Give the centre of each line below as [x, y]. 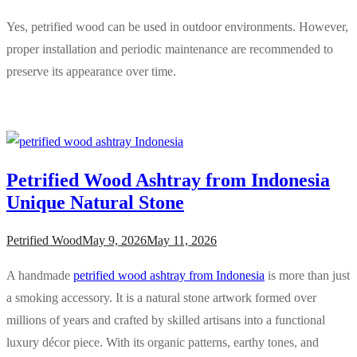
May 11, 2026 [182, 240]
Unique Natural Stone [95, 202]
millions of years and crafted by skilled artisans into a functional [166, 320]
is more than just [307, 275]
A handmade [40, 275]
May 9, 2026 [114, 240]
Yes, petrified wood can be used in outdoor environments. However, [177, 27]
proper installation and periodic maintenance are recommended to [170, 49]
